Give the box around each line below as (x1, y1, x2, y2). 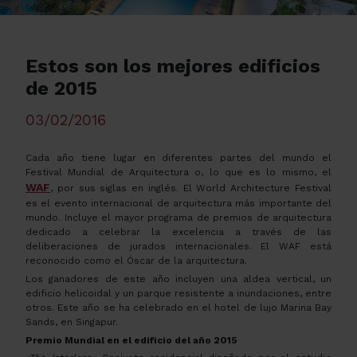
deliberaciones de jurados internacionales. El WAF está (25, 241, 331, 252)
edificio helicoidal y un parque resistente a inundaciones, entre (25, 287, 331, 299)
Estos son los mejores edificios (25, 55, 320, 77)
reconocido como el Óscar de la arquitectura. (25, 255, 247, 266)
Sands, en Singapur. (25, 316, 118, 328)
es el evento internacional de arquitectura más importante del (25, 198, 331, 209)
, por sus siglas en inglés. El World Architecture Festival (50, 182, 331, 194)
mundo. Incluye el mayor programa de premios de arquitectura (25, 212, 331, 223)
